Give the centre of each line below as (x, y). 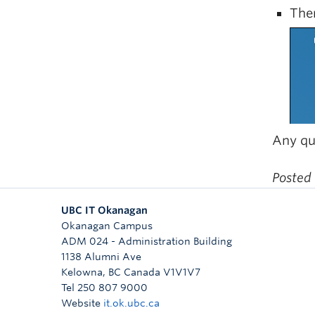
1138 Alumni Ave (101, 256)
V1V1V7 (182, 272)
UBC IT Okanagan (104, 210)
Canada (142, 272)
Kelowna (82, 272)
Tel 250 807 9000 (104, 287)
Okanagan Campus (107, 225)
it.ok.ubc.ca (131, 303)
